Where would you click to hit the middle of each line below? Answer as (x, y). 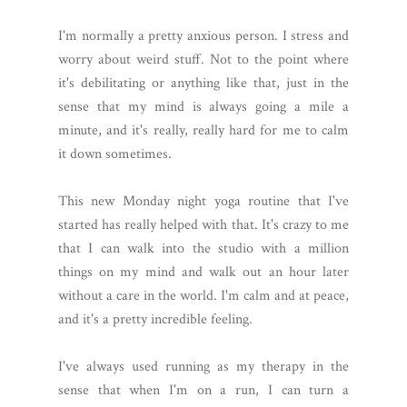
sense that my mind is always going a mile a (203, 106)
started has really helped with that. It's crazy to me (203, 224)
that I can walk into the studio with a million (203, 248)
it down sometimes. (115, 154)
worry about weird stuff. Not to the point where (203, 59)
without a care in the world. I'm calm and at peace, (203, 295)
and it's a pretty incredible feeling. (155, 319)
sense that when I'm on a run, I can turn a (203, 390)
